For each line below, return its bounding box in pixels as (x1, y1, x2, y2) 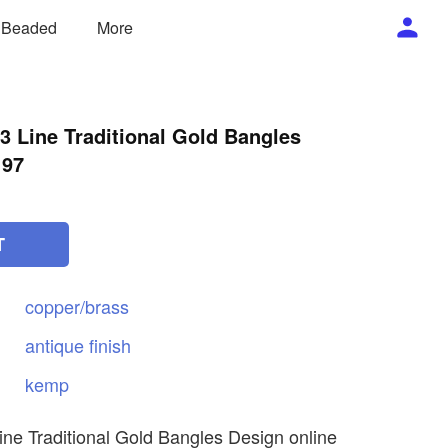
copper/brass (25, 293, 129, 319)
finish (89, 332, 131, 358)
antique (25, 332, 89, 358)
